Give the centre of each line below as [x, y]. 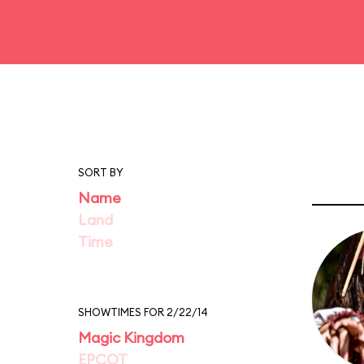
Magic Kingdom [131, 338]
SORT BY [101, 172]
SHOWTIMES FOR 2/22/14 [143, 312]
